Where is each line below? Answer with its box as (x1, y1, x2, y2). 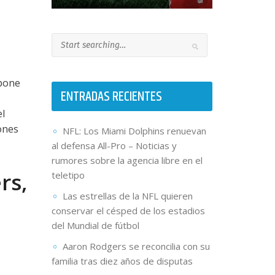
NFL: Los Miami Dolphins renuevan (62, 125, 206, 137)
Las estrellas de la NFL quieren (62, 190, 193, 203)
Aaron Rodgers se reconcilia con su (62, 240, 210, 253)
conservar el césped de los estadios (51, 204, 205, 217)
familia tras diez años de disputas (51, 255, 193, 268)
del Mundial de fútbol (51, 219, 139, 232)
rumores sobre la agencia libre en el (51, 154, 203, 167)
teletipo (51, 169, 85, 182)
